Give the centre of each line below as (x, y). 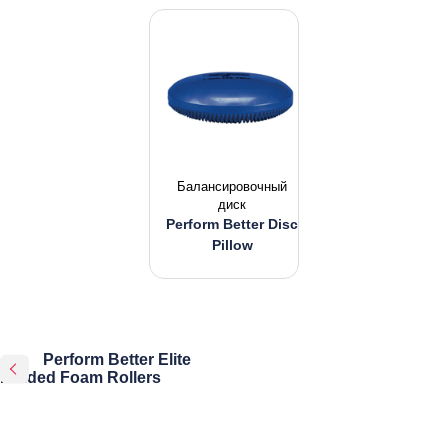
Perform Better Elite (117, 359)
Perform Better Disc (232, 224)
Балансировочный (232, 186)
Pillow (232, 245)
